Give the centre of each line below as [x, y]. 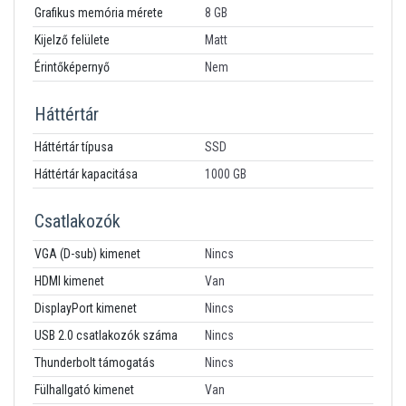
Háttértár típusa [75, 147]
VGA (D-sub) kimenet [87, 254]
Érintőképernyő [72, 67]
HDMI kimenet [71, 281]
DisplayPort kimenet [87, 308]
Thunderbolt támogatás [95, 362]
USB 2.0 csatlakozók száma [106, 335]
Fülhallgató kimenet [84, 390]
